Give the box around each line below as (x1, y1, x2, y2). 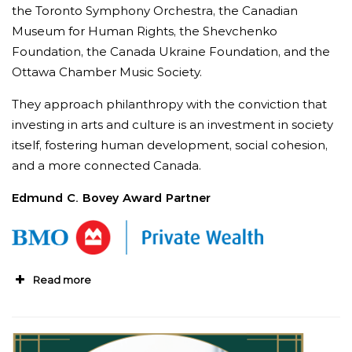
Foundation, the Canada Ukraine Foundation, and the (12, 43, 330, 59)
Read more (33, 273, 91, 286)
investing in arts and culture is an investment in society (12, 116, 333, 132)
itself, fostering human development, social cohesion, (12, 137, 328, 152)
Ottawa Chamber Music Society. (12, 64, 202, 79)
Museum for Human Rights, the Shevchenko (12, 23, 277, 38)
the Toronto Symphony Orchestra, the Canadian (12, 2, 298, 18)
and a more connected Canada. (12, 157, 201, 173)
